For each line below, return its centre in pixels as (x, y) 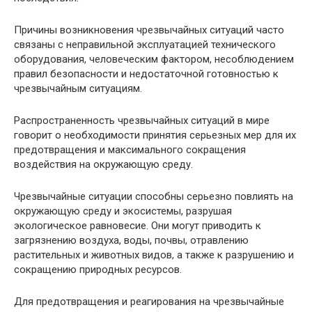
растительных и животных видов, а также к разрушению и (154, 255)
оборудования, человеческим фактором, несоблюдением (154, 59)
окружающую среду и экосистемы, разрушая (123, 211)
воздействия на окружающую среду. (103, 164)
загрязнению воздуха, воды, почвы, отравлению (131, 240)
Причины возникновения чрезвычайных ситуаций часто (149, 30)
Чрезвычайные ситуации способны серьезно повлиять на (154, 196)
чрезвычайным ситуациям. (78, 88)
